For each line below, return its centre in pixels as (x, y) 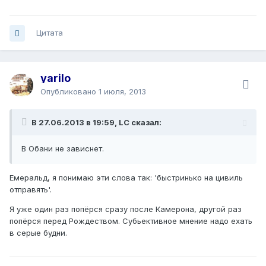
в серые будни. (38, 233)
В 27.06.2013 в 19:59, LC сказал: (96, 123)
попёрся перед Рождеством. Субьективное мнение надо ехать (131, 221)
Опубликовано (69, 92)
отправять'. (31, 190)
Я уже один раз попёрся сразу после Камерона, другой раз (126, 209)
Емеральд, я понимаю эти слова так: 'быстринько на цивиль (126, 178)
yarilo (56, 78)
